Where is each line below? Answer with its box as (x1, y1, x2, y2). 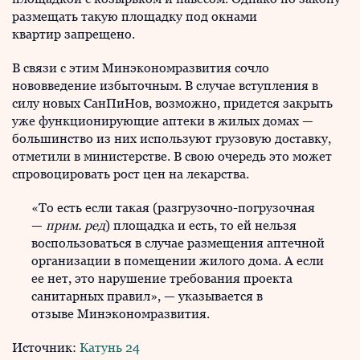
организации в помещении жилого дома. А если (31, 253, 324, 268)
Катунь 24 (80, 340, 140, 355)
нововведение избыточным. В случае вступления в (12, 78, 318, 93)
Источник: (12, 340, 80, 355)
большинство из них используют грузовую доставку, (12, 131, 331, 146)
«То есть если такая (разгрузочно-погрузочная (31, 200, 315, 215)
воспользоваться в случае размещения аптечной (31, 235, 325, 251)
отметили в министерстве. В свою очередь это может (12, 149, 332, 164)
